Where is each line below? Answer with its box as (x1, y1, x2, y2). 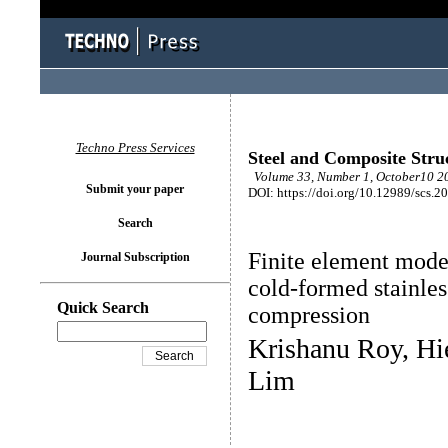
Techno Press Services (75, 140, 195, 155)
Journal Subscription (80, 250, 190, 264)
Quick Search (57, 299, 149, 316)
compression (248, 302, 370, 328)
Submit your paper (86, 182, 184, 196)
